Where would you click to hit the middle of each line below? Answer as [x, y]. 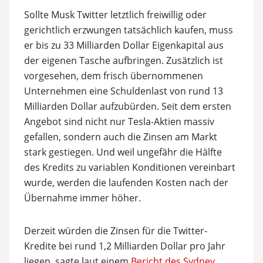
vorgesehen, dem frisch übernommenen [113, 76]
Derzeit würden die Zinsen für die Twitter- [115, 231]
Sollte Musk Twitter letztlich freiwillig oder [115, 15]
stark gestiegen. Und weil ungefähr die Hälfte [123, 152]
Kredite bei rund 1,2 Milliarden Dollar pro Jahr [124, 246]
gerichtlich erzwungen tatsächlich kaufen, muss [128, 30]
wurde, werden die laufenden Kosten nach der [126, 183]
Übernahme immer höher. [82, 198]
